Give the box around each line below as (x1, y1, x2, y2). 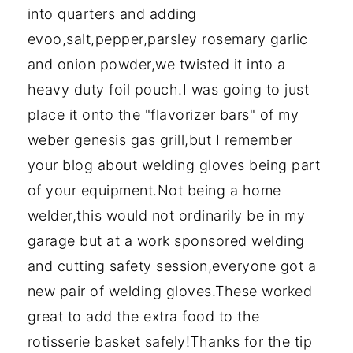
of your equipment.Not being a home (27, 182, 281, 199)
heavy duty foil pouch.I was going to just (27, 81, 310, 98)
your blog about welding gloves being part (27, 157, 321, 174)
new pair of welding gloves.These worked (27, 283, 313, 300)
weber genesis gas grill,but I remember (27, 132, 293, 149)
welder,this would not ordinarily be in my (27, 207, 306, 225)
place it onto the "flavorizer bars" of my (27, 106, 299, 124)
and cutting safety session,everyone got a (27, 258, 317, 275)
